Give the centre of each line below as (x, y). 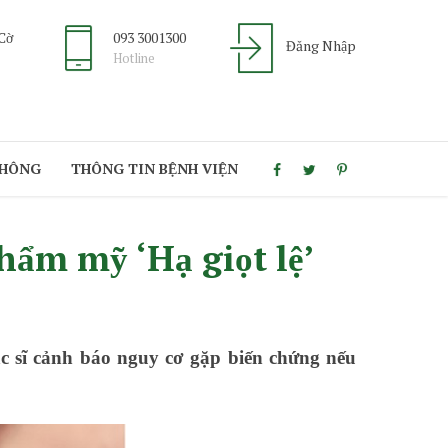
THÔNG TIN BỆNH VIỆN (154, 168)
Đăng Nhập (321, 45)
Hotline (134, 58)
